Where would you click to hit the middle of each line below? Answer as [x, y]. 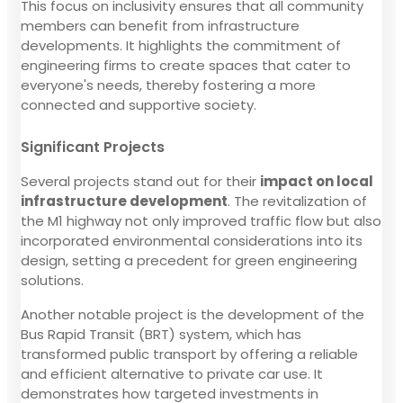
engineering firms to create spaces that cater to [186, 65]
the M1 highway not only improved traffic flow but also [201, 220]
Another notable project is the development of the [193, 314]
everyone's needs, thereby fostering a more [168, 85]
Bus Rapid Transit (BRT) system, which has [161, 334]
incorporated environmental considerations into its [192, 240]
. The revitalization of [297, 201]
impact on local [317, 181]
